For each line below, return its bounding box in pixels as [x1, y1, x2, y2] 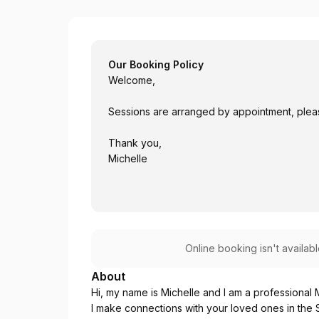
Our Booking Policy [108, 58, 204, 70]
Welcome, [108, 74, 158, 86]
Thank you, [108, 137, 162, 149]
